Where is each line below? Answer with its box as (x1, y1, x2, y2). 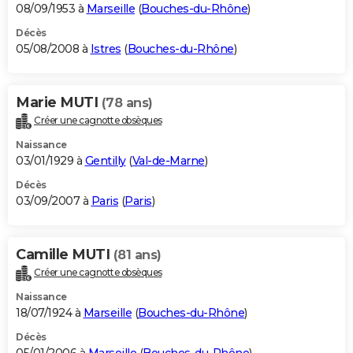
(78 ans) (101, 95, 153, 111)
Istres (90, 42, 121, 57)
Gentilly (84, 154, 126, 169)
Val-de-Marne (132, 154, 205, 169)
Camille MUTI (16, 246, 113, 264)
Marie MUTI (16, 94, 102, 112)
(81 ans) (113, 247, 162, 263)
